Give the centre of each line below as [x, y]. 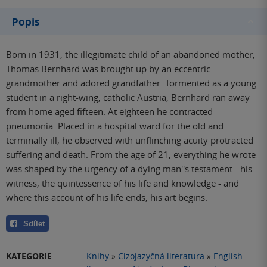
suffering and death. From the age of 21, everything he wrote [131, 154]
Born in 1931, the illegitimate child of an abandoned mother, [131, 54]
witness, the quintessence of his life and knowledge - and [122, 183]
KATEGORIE [29, 256]
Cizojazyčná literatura [161, 256]
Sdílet [34, 224]
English [228, 256]
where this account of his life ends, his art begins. [107, 197]
